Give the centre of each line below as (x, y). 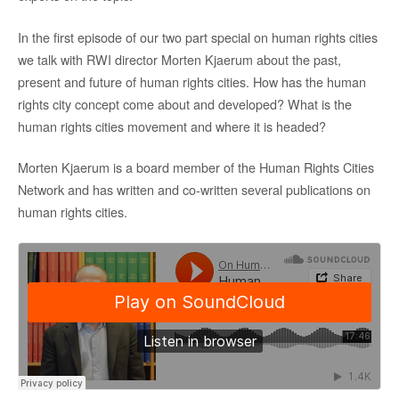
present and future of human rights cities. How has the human (192, 81)
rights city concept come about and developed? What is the (185, 103)
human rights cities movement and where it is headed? (172, 126)
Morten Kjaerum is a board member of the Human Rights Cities (196, 167)
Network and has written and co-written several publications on (194, 190)
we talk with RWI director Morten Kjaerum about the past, (179, 59)
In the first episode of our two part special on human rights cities (198, 37)
